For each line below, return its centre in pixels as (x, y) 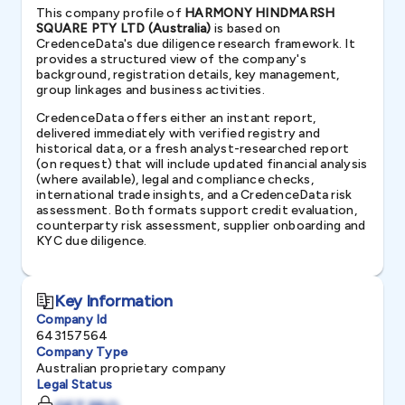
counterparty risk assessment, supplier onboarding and (201, 226)
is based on (246, 28)
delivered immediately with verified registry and (178, 133)
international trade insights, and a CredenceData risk (194, 195)
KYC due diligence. (92, 241)
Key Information (113, 301)
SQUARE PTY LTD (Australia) (124, 28)
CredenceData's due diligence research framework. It (196, 44)
